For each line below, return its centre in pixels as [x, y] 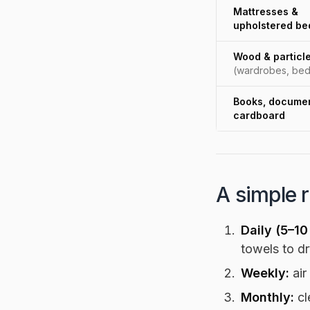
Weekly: [265, 273]
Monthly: [267, 297]
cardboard [259, 115]
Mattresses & [266, 11]
